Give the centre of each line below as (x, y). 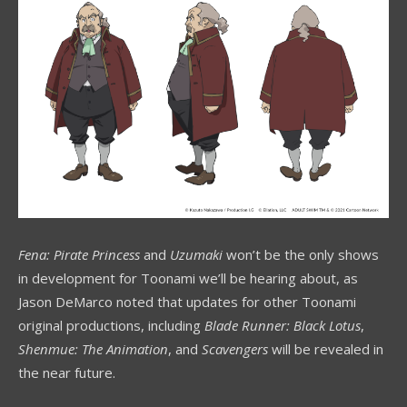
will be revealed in (326, 349)
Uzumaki (196, 255)
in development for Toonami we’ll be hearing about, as (188, 278)
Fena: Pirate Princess (79, 255)
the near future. (67, 373)
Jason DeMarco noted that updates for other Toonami (187, 302)
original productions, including (111, 326)
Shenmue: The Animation (93, 349)
